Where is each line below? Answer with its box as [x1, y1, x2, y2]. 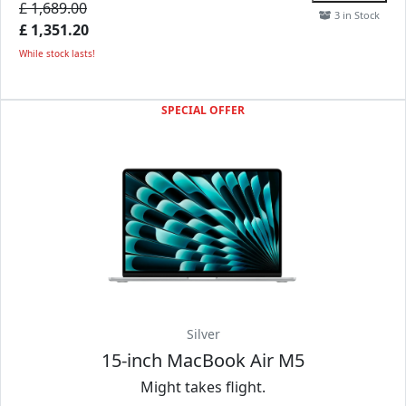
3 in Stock [332, 8, 380, 22]
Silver [186, 325, 220, 343]
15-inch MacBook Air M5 [101, 348, 304, 372]
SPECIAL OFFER [161, 102, 245, 118]
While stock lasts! [19, 47, 95, 60]
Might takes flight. [140, 377, 266, 397]
